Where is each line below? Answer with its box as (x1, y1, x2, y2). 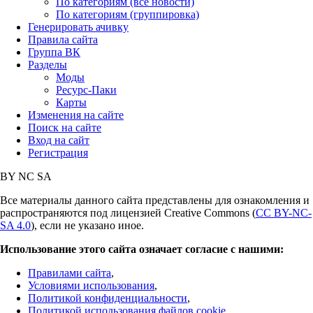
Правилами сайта (28, 267, 111, 279)
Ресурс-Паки (56, 84, 117, 96)
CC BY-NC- (256, 207, 312, 219)
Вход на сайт (28, 134, 89, 147)
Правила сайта (28, 34, 98, 46)
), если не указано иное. (31, 219, 144, 232)
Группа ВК (28, 46, 80, 59)
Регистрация (28, 147, 88, 159)
